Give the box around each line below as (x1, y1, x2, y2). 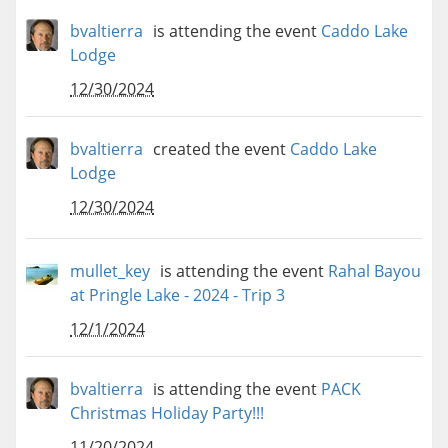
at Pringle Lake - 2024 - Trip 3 (70, 284, 285, 307)
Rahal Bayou (328, 260, 421, 283)
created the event (149, 138, 290, 161)
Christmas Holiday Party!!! (70, 402, 264, 425)
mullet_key (70, 260, 150, 283)
